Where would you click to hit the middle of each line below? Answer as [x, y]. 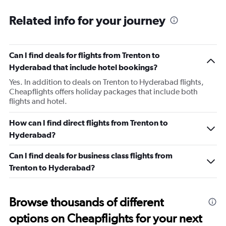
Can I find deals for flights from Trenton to [84, 55]
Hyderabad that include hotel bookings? [83, 67]
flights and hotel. [38, 101]
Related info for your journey [87, 20]
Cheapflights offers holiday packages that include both [103, 92]
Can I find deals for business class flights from [91, 155]
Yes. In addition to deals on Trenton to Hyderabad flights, [106, 82]
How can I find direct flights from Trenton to [89, 123]
